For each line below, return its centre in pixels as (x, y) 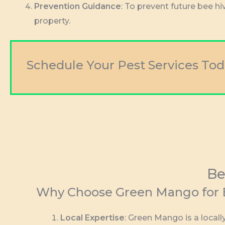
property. (52, 21)
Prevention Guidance (78, 7)
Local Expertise (92, 218)
